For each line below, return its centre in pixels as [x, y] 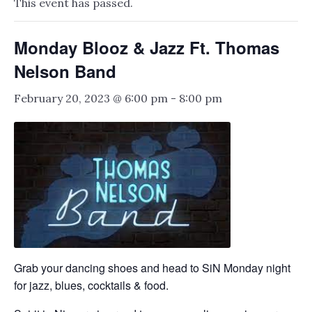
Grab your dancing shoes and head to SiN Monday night [152, 267]
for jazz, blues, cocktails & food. [91, 285]
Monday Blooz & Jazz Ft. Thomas [147, 48]
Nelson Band [65, 71]
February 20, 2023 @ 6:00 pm [91, 99]
